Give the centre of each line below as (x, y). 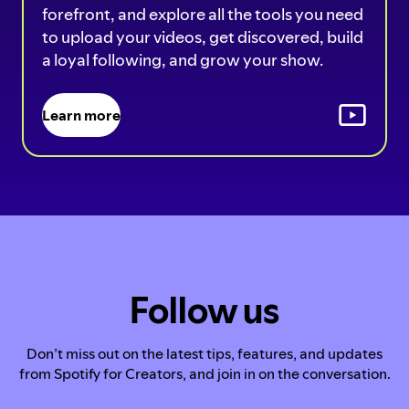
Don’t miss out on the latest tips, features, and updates (204, 353)
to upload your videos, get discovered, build (203, 37)
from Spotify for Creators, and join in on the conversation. (204, 373)
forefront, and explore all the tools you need (203, 14)
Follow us (204, 310)
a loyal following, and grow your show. (183, 59)
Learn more (81, 115)
